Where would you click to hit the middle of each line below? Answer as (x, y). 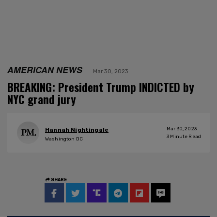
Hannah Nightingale (77, 130)
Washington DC (64, 139)
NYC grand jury (42, 99)
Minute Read (185, 136)
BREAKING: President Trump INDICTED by (101, 87)
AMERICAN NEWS (45, 69)
